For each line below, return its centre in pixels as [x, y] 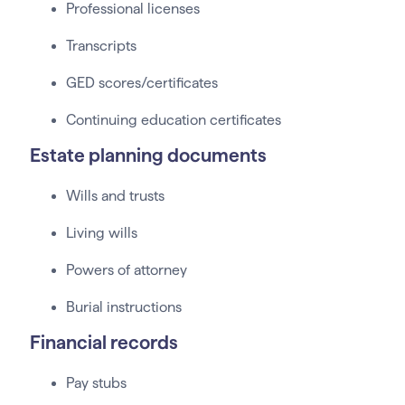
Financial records [104, 343]
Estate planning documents [148, 155]
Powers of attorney [126, 270]
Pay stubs [96, 383]
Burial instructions [125, 307]
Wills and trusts [115, 196]
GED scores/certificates [141, 83]
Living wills [101, 233]
